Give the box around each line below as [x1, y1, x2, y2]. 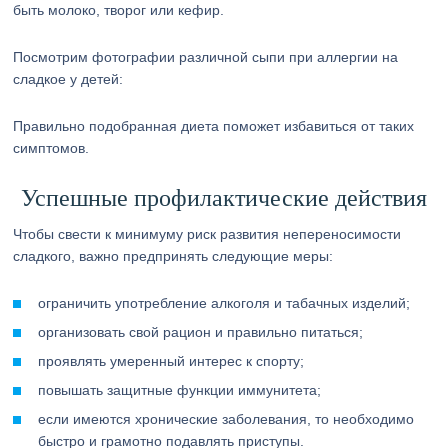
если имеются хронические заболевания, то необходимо [38, 411, 415, 427]
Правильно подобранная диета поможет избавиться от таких [13, 118, 415, 134]
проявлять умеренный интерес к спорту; [38, 353, 305, 369]
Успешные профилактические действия [20, 185, 427, 211]
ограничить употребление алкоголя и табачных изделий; [38, 295, 411, 311]
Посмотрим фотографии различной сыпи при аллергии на [13, 49, 399, 65]
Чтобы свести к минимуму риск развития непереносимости [13, 226, 402, 242]
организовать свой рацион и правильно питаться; [38, 324, 364, 340]
